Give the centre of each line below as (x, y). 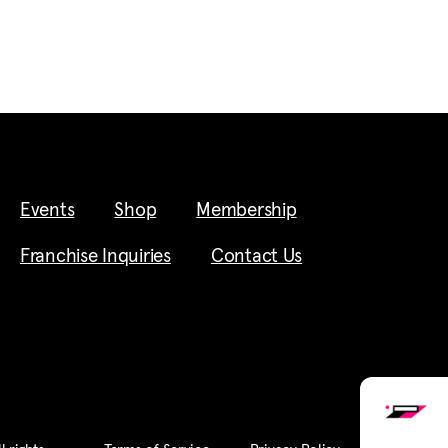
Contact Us (256, 256)
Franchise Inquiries (95, 256)
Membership (246, 210)
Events (47, 210)
